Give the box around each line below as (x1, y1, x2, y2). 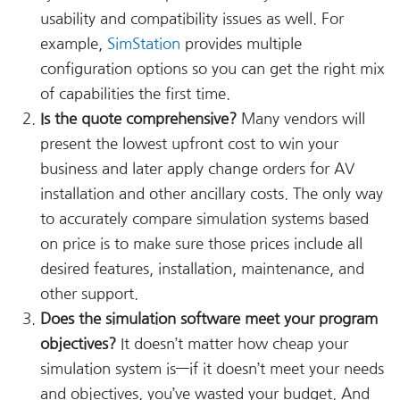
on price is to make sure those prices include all (40, 237, 362, 252)
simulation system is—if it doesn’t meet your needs (40, 362, 384, 377)
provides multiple (180, 37, 302, 52)
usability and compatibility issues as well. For (40, 12, 344, 27)
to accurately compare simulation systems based (40, 212, 369, 227)
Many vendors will (241, 112, 365, 127)
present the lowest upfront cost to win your (40, 137, 338, 152)
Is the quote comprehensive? (40, 112, 241, 127)
